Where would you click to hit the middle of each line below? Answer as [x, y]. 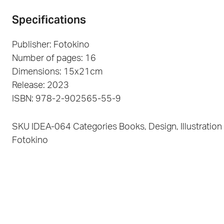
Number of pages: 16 [54, 59]
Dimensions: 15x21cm [57, 72]
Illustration [201, 127]
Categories [95, 127]
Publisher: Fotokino [51, 45]
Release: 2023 [40, 86]
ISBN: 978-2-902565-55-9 [66, 99]
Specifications [49, 20]
